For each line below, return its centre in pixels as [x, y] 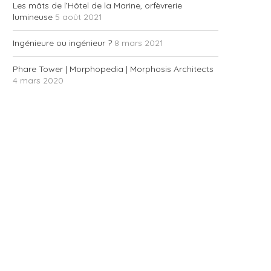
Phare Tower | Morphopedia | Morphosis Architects [113, 69]
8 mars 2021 [139, 43]
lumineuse [33, 17]
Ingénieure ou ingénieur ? [62, 43]
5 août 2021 [79, 17]
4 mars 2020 [38, 80]
